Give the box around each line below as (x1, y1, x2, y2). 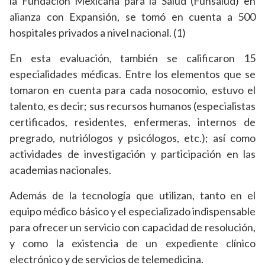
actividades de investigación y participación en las (9, 147, 256, 161)
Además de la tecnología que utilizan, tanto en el (9, 189, 256, 202)
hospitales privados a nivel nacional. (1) (9, 26, 186, 40)
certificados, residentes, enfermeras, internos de (9, 115, 256, 129)
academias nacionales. (9, 163, 111, 177)
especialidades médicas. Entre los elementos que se (9, 67, 256, 81)
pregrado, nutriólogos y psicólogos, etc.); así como (9, 131, 256, 145)
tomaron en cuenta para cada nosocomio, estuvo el (9, 83, 256, 97)
